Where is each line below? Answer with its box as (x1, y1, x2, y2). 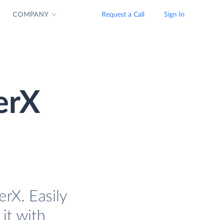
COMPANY (13, 11, 50, 18)
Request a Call (102, 11, 144, 18)
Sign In (164, 11, 185, 18)
